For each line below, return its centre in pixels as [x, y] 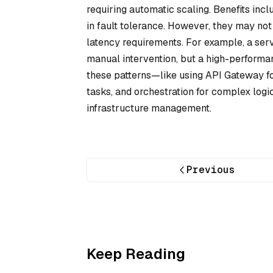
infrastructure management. [149, 108]
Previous [211, 170]
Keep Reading [136, 254]
